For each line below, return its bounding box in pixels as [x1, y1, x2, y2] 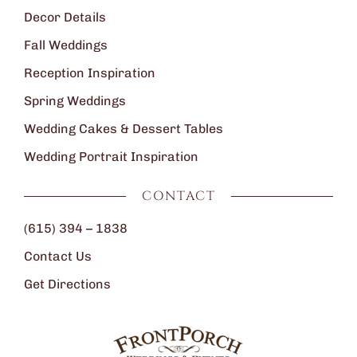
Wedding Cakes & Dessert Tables [24, 120, 223, 136]
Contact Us [24, 248, 92, 264]
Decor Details [24, 9, 106, 25]
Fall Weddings [24, 37, 108, 53]
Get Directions [24, 276, 111, 292]
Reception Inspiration [24, 65, 155, 80]
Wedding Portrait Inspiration [24, 148, 198, 164]
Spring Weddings [24, 92, 126, 108]
